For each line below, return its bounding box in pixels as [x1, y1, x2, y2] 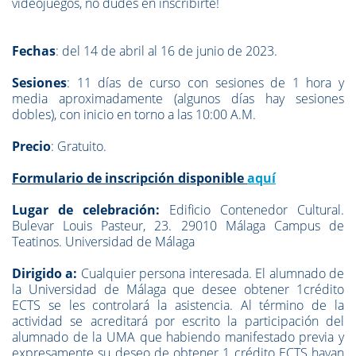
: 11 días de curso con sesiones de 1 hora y [67, 74, 344, 91]
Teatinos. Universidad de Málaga [12, 233, 195, 250]
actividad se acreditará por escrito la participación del [12, 312, 344, 330]
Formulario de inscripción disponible [12, 169, 247, 187]
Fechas [12, 42, 56, 60]
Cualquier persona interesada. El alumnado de [77, 265, 345, 282]
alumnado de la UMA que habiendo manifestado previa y [12, 328, 344, 346]
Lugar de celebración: [12, 201, 160, 219]
